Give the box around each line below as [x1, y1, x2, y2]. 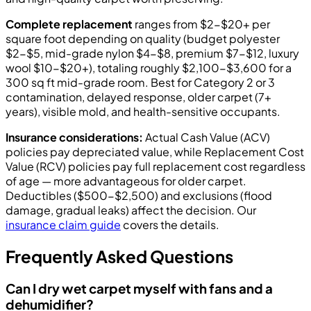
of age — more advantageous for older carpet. [6, 174, 246, 189]
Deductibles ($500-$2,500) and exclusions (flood [6, 188, 272, 203]
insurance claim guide [6, 217, 121, 233]
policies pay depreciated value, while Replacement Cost [6, 144, 304, 160]
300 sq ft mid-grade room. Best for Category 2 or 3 [6, 75, 275, 90]
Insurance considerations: [6, 130, 143, 145]
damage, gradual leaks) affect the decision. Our [6, 203, 256, 218]
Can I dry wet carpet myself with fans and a [6, 280, 273, 297]
